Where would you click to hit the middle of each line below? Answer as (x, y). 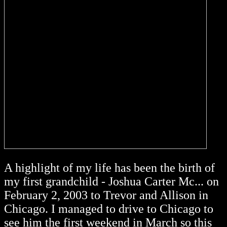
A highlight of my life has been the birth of (109, 168)
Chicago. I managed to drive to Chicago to (109, 209)
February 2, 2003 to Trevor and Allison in (106, 195)
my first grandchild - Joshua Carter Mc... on (111, 182)
